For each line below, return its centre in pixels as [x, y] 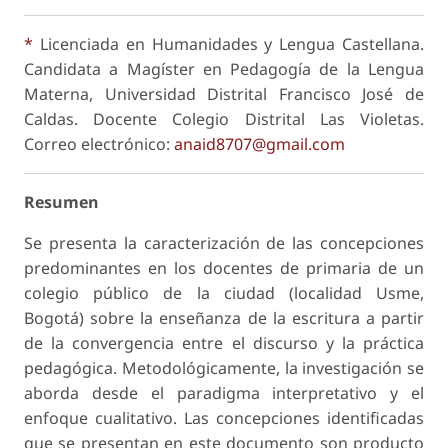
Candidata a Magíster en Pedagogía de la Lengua [224, 68]
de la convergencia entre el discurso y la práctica [224, 342]
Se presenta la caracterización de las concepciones [224, 242]
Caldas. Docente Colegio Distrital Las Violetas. [224, 118]
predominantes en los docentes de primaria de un [224, 267]
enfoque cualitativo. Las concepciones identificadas [224, 417]
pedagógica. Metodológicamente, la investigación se [224, 367]
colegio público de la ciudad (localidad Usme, [224, 292]
